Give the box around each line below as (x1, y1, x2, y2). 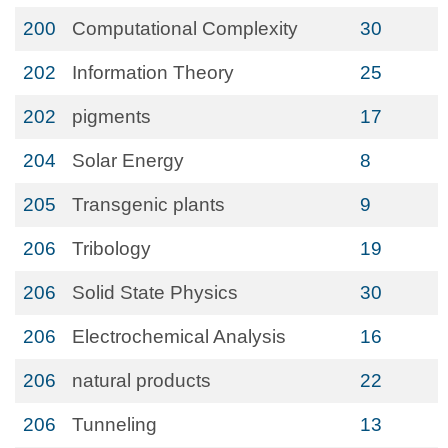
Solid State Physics (72, 282, 238, 303)
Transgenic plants (72, 194, 225, 215)
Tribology (72, 238, 151, 259)
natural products (72, 370, 211, 391)
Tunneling (72, 414, 157, 435)
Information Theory (72, 62, 234, 83)
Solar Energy (72, 150, 184, 171)
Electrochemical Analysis (72, 326, 286, 347)
